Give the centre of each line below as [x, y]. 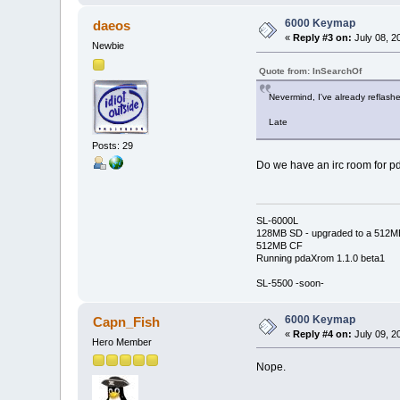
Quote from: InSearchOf [310, 71]
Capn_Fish [126, 321]
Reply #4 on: [323, 333]
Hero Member [122, 342]
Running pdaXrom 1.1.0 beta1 [320, 258]
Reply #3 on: [323, 38]
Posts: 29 [113, 145]
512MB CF [279, 245]
